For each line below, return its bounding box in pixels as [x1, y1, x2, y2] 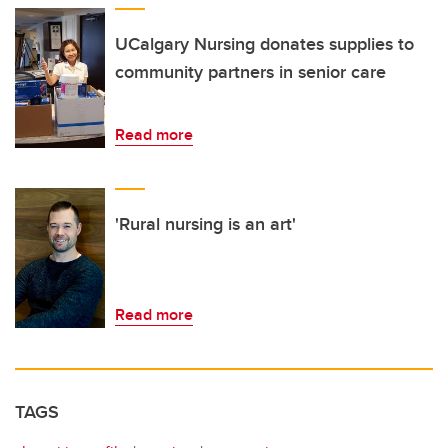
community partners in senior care [115, 58, 386, 85]
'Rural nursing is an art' [115, 210, 296, 237]
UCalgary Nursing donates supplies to [115, 30, 414, 57]
